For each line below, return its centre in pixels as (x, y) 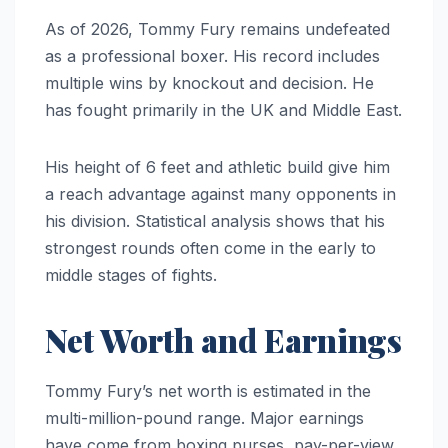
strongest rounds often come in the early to (210, 247)
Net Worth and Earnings (223, 339)
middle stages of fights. (131, 274)
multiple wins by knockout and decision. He (209, 82)
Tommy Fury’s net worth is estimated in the (208, 390)
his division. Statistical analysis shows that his (215, 220)
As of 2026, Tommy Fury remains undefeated (217, 28)
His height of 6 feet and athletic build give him (217, 166)
